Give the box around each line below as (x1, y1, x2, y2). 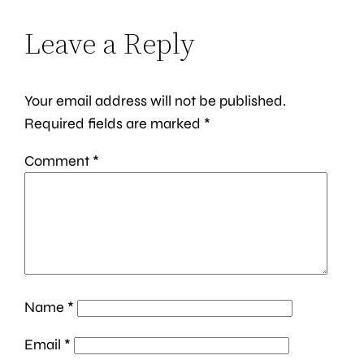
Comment (24, 152, 93, 171)
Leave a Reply (24, 24, 196, 64)
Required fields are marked (24, 115, 205, 133)
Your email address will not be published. (24, 92, 287, 110)
